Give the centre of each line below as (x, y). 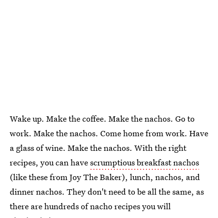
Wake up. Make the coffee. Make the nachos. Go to (102, 119)
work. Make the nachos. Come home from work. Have (109, 133)
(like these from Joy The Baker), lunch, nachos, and (105, 177)
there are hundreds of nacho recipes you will (90, 206)
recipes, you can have (50, 163)
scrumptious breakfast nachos (145, 163)
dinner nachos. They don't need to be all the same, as (107, 192)
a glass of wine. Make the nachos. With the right (98, 148)
